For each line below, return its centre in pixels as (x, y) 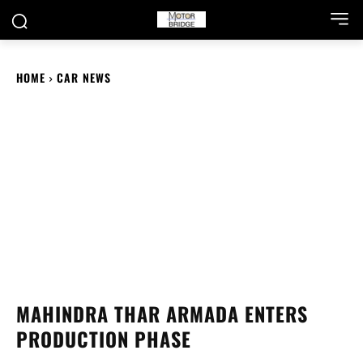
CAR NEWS (84, 77)
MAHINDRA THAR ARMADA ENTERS (162, 314)
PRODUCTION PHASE (104, 339)
